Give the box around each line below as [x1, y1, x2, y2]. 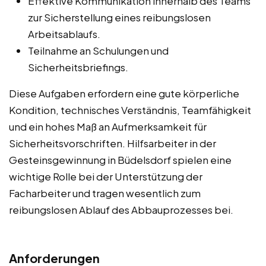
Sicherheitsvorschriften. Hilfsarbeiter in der [9, 136, 216, 150]
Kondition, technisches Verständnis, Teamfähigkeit [9, 103, 251, 116]
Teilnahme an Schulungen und [28, 43, 169, 57]
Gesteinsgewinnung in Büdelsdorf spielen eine [9, 153, 232, 166]
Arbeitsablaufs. [28, 27, 100, 40]
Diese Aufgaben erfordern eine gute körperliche [9, 86, 239, 100]
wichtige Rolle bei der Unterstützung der [9, 169, 202, 183]
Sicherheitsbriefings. [28, 60, 128, 74]
